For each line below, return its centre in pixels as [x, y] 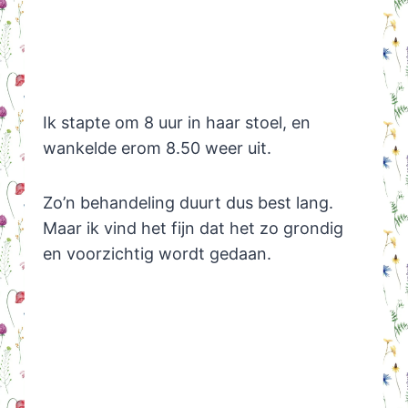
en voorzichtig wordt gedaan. [157, 253]
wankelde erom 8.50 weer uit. [157, 148]
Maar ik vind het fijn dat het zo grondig [193, 228]
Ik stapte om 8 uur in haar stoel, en [176, 122]
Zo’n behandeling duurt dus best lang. [188, 202]
